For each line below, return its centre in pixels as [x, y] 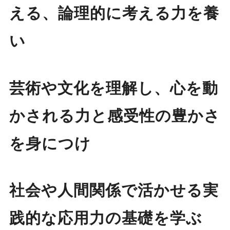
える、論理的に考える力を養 [114, 13]
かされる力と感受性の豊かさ [114, 116]
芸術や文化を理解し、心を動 [113, 88]
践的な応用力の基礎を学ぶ [106, 218]
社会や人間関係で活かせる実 [114, 190]
